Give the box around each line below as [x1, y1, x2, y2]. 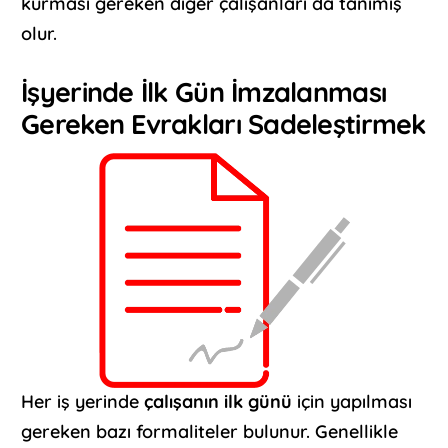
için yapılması [292, 390, 413, 414]
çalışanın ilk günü [144, 390, 293, 414]
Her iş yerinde [21, 390, 145, 414]
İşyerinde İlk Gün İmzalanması [21, 74, 387, 109]
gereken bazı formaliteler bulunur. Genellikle [21, 420, 399, 444]
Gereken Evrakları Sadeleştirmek [21, 106, 426, 141]
